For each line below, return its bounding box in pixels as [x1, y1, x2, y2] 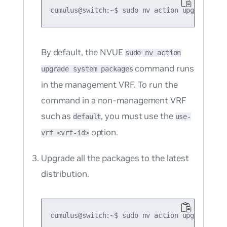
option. [89, 126, 118, 138]
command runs [133, 62, 195, 74]
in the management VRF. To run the [41, 79, 178, 90]
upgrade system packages [41, 64, 133, 73]
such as [41, 110, 73, 122]
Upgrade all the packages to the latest [41, 152, 190, 164]
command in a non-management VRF [41, 94, 186, 106]
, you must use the [101, 110, 175, 122]
